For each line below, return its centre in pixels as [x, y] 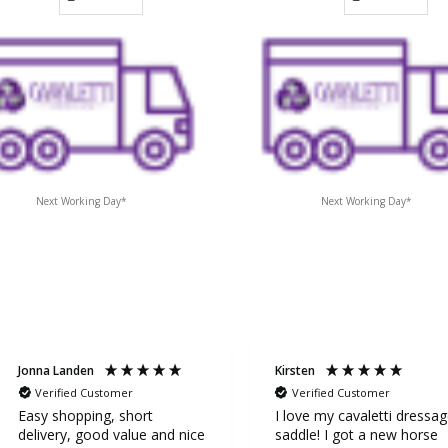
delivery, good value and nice [111, 435]
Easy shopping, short [85, 416]
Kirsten [294, 370]
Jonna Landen [56, 370]
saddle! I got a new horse [356, 435]
